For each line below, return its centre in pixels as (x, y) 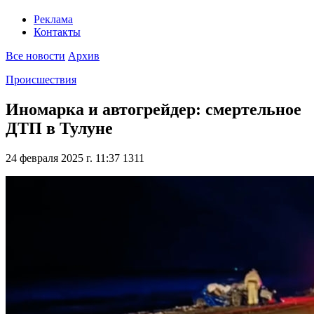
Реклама (53, 20)
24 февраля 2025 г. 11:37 (63, 158)
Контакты (57, 32)
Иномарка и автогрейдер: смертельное (153, 110)
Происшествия (41, 80)
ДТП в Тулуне (59, 129)
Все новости (35, 56)
